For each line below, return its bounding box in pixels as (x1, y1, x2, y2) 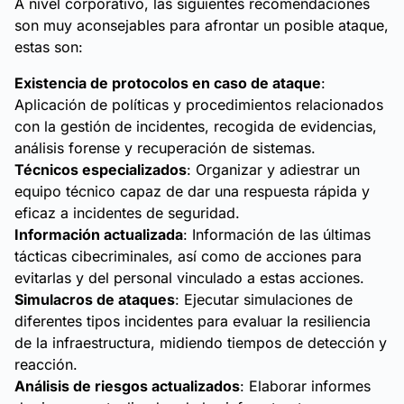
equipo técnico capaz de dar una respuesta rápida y (14, 182, 370, 200)
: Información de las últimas (183, 225, 371, 243)
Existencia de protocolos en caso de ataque (14, 74, 321, 92)
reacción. (14, 355, 78, 373)
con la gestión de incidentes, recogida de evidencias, (14, 117, 377, 135)
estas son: (14, 38, 83, 56)
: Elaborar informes (240, 377, 371, 395)
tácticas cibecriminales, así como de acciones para (14, 247, 362, 265)
